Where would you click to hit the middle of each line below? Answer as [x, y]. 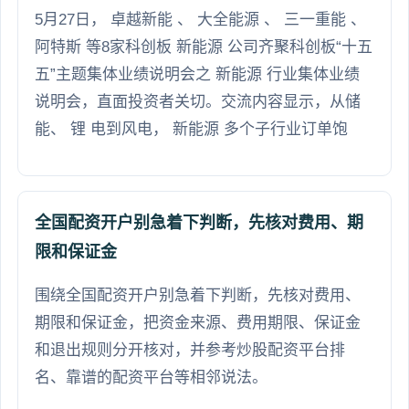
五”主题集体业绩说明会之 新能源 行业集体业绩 [197, 74]
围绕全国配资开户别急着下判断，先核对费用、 [198, 295]
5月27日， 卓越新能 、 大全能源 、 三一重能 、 [200, 19]
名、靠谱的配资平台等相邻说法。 [151, 377]
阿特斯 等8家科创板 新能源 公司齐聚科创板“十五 [204, 47]
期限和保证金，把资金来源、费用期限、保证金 [198, 322]
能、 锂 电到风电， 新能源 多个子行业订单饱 [191, 129]
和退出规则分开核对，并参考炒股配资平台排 [190, 350]
